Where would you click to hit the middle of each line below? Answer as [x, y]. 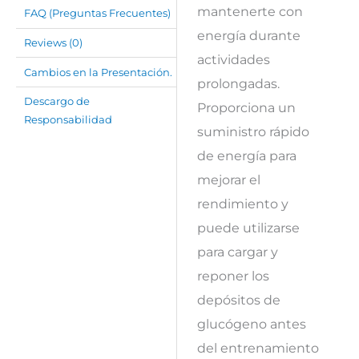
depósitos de [238, 300]
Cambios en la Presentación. [99, 72]
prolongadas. [238, 84]
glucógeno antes [251, 324]
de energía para [246, 156]
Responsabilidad [69, 120]
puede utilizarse [248, 228]
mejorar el [228, 180]
